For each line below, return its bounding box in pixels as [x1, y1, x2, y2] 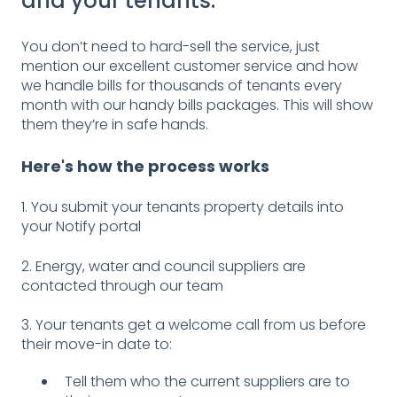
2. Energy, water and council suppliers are [21, 255, 306, 276]
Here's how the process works [21, 155, 273, 178]
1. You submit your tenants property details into [21, 197, 344, 218]
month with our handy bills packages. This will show [21, 94, 373, 115]
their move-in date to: [21, 334, 172, 355]
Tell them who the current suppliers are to [65, 371, 350, 393]
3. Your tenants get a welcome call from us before [21, 315, 366, 336]
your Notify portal [21, 216, 144, 237]
